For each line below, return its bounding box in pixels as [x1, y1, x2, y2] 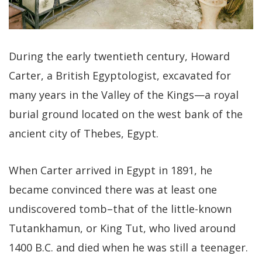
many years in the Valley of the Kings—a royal [9, 88, 239, 102]
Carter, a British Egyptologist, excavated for [9, 68, 231, 83]
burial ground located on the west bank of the [9, 107, 243, 122]
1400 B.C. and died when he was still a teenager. [9, 240, 248, 255]
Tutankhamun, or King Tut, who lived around [9, 221, 236, 236]
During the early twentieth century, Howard [9, 49, 230, 64]
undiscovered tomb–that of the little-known [9, 202, 232, 216]
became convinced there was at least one [9, 182, 217, 197]
